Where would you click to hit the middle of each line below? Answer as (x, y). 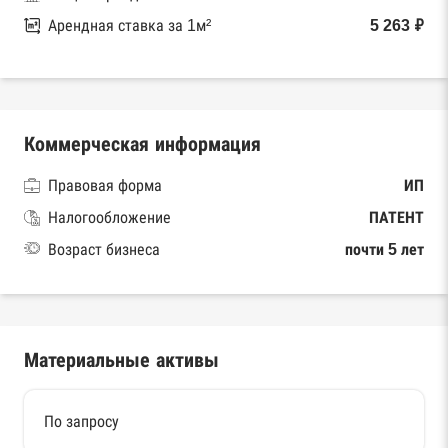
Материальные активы (121, 360)
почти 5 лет (384, 249)
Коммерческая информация (142, 144)
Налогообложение (109, 217)
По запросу (81, 421)
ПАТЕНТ (396, 217)
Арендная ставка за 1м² (129, 25)
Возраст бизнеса (104, 249)
